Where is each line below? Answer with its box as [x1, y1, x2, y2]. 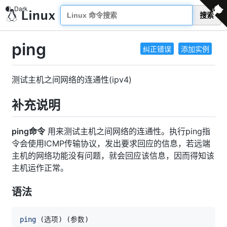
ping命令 [12, 126, 45, 136]
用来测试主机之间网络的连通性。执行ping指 [45, 126, 210, 136]
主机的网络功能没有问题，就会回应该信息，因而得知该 [12, 150, 214, 161]
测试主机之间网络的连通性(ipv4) [12, 74, 132, 85]
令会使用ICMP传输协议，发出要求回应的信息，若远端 [12, 138, 210, 148]
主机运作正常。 [12, 162, 68, 173]
